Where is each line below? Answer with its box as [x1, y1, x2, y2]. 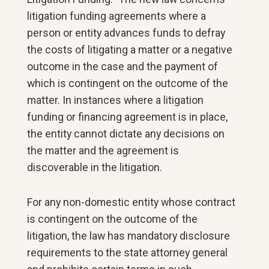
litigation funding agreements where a [27, 10, 207, 22]
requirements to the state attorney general [27, 246, 228, 259]
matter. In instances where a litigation [27, 94, 204, 106]
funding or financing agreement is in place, [27, 110, 228, 123]
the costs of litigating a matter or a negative [27, 43, 233, 56]
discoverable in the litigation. [27, 161, 163, 174]
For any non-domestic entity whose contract [27, 196, 236, 208]
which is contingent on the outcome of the [27, 77, 229, 89]
